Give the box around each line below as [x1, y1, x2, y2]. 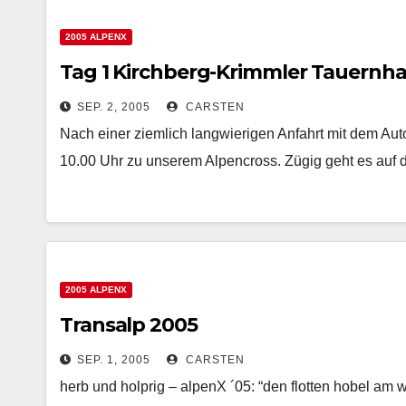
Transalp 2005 [60, 313, 198, 337]
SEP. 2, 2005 [77, 101, 150, 113]
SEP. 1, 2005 [77, 353, 150, 366]
